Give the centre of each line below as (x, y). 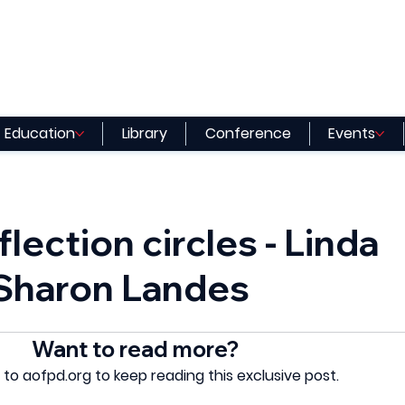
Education (40, 133)
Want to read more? (135, 349)
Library (144, 133)
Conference (248, 133)
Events (352, 133)
